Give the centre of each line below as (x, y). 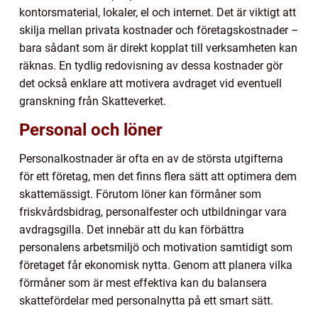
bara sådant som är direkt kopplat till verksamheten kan (158, 48)
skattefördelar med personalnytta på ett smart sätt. (146, 300)
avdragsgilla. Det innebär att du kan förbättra (132, 229)
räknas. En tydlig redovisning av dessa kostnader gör (151, 65)
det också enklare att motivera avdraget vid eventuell (150, 83)
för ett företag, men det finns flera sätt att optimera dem (158, 176)
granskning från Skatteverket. (93, 101)
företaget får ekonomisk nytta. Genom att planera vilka (156, 265)
